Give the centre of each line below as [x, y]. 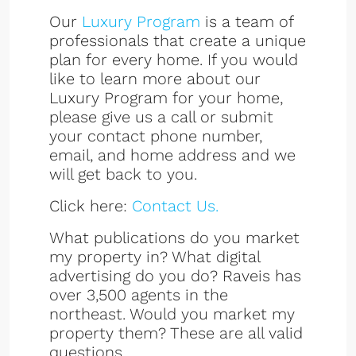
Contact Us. [175, 206]
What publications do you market [174, 238]
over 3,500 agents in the [139, 295]
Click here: [91, 206]
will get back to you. [123, 174]
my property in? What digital [155, 257]
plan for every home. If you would [174, 60]
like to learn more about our [155, 79]
